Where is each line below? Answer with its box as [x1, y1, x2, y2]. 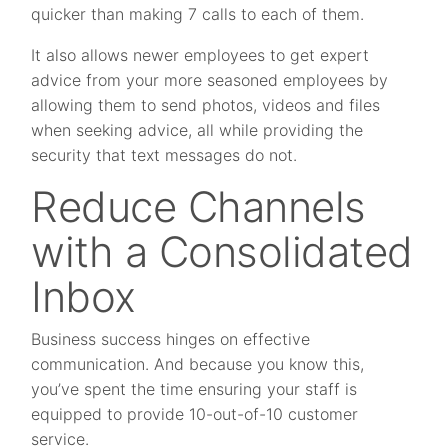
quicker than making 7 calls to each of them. [31, 4, 365, 25]
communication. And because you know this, [31, 354, 365, 375]
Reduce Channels [31, 181, 366, 233]
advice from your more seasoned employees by [31, 70, 389, 91]
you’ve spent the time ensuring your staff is [31, 379, 358, 400]
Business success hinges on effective [31, 329, 311, 350]
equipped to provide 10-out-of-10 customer [31, 404, 359, 425]
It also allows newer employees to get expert [31, 45, 370, 66]
